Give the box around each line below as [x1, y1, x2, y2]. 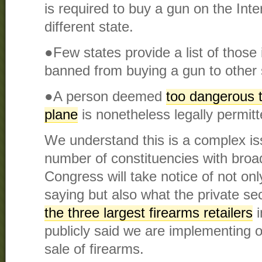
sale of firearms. [44, 242, 144, 257]
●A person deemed [44, 89, 166, 105]
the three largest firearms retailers [44, 205, 253, 221]
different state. [44, 19, 133, 35]
